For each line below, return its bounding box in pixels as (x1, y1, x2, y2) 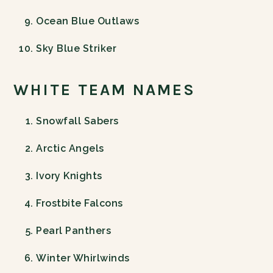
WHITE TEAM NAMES (13, 80, 196, 100)
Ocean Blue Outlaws (36, 15, 140, 27)
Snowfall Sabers (36, 115, 119, 127)
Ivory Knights (36, 170, 102, 182)
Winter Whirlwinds (36, 252, 130, 264)
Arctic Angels (36, 143, 104, 155)
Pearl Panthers (36, 225, 112, 237)
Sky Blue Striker (36, 43, 117, 55)
